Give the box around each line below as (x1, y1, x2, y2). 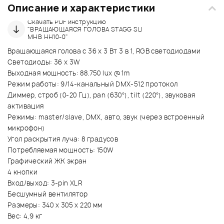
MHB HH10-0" (27, 32, 68, 41)
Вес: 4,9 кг (7, 211, 42, 221)
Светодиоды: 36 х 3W (7, 57, 80, 67)
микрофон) (7, 123, 45, 133)
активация (7, 101, 44, 111)
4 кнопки (7, 167, 38, 177)
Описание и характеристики (7, 1, 155, 15)
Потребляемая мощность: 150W (7, 145, 113, 155)
